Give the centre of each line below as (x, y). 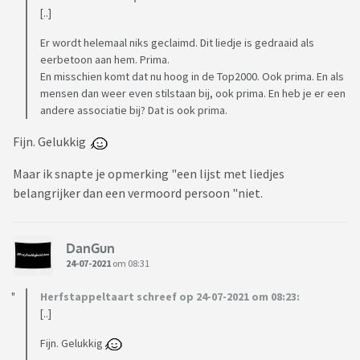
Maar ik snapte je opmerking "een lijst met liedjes (149, 174)
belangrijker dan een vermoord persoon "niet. (138, 193)
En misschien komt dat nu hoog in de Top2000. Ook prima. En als (192, 77)
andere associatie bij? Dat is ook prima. (134, 110)
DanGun (90, 248)
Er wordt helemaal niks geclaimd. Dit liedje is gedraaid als (177, 43)
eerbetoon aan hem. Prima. (105, 60)
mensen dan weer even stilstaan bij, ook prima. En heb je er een (193, 94)
